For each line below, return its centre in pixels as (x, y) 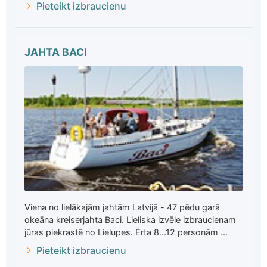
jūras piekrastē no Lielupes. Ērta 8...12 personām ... (126, 232)
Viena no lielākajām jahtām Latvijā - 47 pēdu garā (122, 207)
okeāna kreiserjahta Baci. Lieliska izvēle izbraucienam (130, 220)
